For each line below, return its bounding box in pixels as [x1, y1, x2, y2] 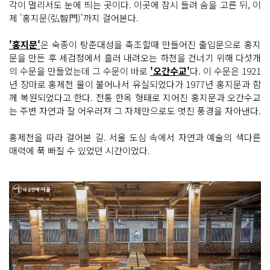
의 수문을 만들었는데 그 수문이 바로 [9, 64, 150, 78]
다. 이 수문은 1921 [190, 64, 261, 78]
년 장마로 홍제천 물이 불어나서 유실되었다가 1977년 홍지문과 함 [9, 78, 261, 91]
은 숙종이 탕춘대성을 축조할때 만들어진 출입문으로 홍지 [40, 38, 261, 51]
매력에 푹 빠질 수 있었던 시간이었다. [9, 144, 150, 157]
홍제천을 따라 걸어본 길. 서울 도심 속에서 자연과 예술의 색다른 [9, 131, 261, 144]
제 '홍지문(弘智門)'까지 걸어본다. [9, 11, 139, 25]
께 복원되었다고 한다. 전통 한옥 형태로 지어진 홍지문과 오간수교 [9, 91, 261, 104]
